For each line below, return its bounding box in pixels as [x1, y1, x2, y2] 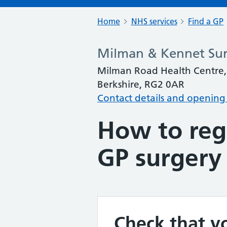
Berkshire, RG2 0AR [97, 79, 184, 90]
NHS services [131, 16, 177, 26]
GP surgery [97, 143, 222, 172]
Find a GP [188, 16, 224, 26]
